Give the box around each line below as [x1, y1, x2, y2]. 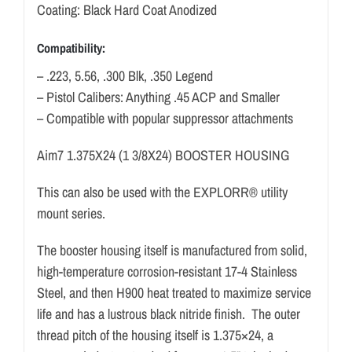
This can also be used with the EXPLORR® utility [36, 181, 288, 202]
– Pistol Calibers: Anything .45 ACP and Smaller [36, 86, 280, 107]
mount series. [36, 203, 105, 223]
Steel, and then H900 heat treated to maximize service [36, 282, 311, 302]
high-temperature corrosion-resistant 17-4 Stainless [36, 261, 297, 281]
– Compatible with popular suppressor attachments [36, 108, 293, 128]
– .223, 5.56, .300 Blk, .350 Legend [36, 65, 213, 86]
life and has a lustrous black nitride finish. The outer [36, 303, 300, 324]
